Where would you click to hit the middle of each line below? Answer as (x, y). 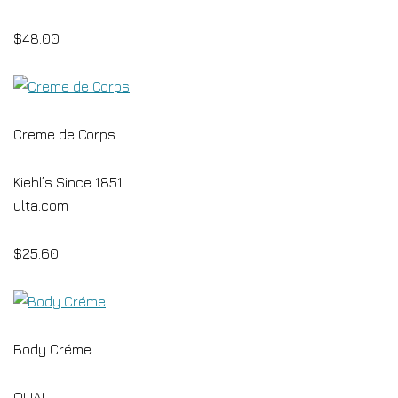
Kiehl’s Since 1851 (68, 182)
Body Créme (52, 349)
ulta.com (41, 205)
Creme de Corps (64, 134)
